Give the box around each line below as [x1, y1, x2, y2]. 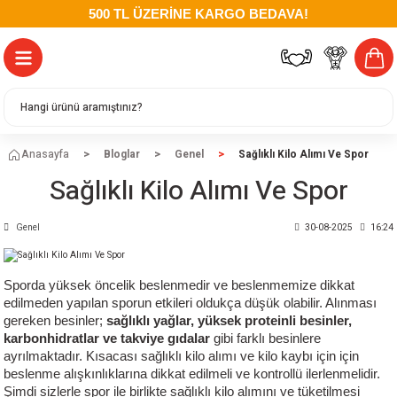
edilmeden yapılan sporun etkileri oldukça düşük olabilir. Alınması [4, 296, 377, 311]
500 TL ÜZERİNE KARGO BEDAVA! [89, 6, 308, 21]
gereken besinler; [4, 314, 106, 329]
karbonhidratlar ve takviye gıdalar [4, 331, 210, 346]
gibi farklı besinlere [210, 331, 321, 346]
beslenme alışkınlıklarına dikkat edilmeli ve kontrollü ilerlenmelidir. [4, 367, 380, 382]
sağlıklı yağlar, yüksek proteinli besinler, [106, 314, 352, 329]
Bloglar [104, 147, 140, 162]
